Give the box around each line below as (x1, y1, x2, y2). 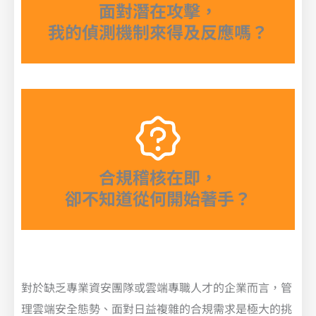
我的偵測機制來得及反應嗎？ (48, 19, 268, 44)
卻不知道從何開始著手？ (65, 186, 251, 211)
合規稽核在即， (99, 164, 217, 190)
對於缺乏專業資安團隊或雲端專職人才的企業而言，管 (21, 279, 292, 296)
